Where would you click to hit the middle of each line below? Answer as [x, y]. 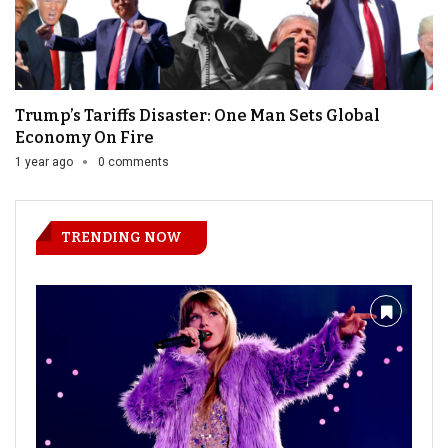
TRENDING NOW [121, 238]
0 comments [133, 162]
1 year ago [44, 162]
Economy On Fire [84, 138]
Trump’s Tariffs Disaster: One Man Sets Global [197, 116]
